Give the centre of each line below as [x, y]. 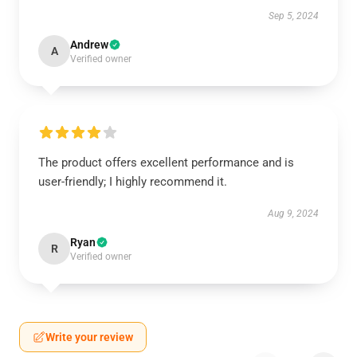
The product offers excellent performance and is [166, 163]
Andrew [89, 45]
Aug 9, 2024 [293, 214]
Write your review [89, 337]
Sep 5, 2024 [294, 16]
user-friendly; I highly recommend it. [133, 182]
